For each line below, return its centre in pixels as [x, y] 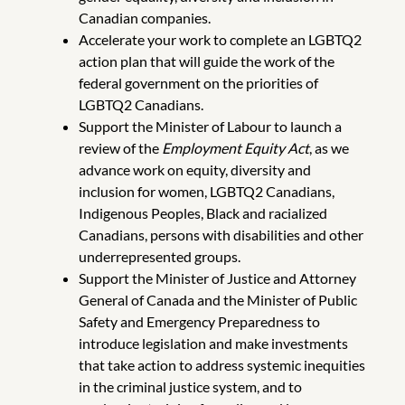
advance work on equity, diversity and [194, 169]
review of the [120, 147]
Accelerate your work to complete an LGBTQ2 [220, 39]
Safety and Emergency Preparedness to [199, 321]
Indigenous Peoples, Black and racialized [202, 212]
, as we [329, 147]
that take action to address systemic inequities [221, 364]
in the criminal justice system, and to [190, 386]
